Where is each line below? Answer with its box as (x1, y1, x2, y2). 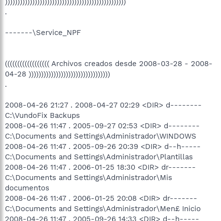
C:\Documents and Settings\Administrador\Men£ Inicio (5, 204, 201, 213)
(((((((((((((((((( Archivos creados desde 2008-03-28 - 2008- (5, 59, 213, 68)
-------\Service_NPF (5, 28, 81, 37)
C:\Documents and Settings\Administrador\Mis (5, 173, 172, 182)
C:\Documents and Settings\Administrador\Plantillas (5, 152, 193, 161)
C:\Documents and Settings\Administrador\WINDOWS (5, 132, 196, 141)
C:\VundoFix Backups (5, 111, 80, 120)
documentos (5, 184, 49, 192)
